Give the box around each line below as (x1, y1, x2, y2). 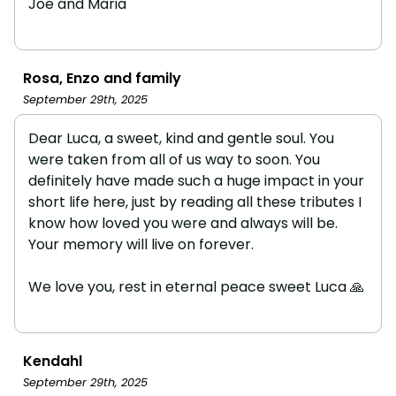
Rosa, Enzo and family (23, 67, 181, 88)
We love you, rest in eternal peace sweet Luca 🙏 (28, 276, 364, 297)
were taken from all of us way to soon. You (28, 148, 320, 170)
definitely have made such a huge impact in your (28, 170, 364, 191)
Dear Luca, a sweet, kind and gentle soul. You (28, 127, 334, 148)
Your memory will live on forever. (28, 233, 254, 255)
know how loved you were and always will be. (28, 212, 338, 233)
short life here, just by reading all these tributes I (28, 191, 362, 212)
